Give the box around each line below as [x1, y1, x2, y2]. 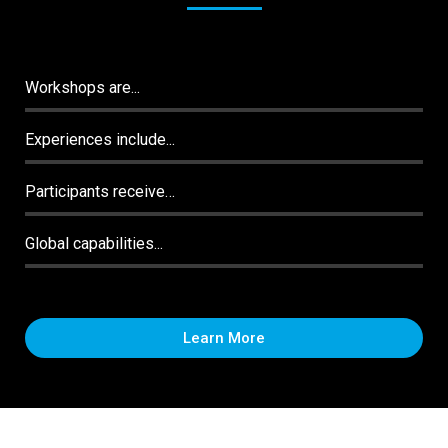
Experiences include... [25, 129, 175, 149]
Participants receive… [25, 181, 175, 201]
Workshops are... [25, 77, 140, 97]
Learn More [183, 328, 265, 347]
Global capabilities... [25, 233, 163, 253]
